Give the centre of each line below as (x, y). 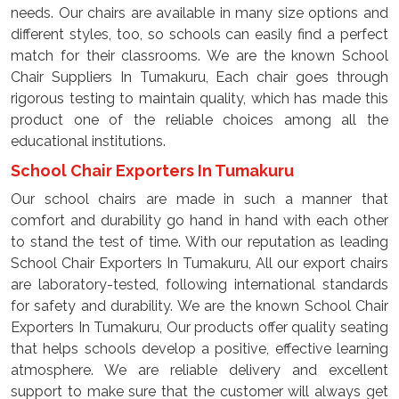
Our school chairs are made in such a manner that (199, 199)
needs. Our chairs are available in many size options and (199, 13)
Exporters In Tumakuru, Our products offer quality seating (199, 327)
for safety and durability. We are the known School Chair (199, 306)
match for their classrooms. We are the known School (199, 56)
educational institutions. (90, 141)
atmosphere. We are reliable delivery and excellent (199, 370)
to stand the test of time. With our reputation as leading (199, 242)
